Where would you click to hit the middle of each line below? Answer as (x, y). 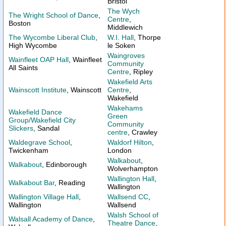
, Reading (70, 183)
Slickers (21, 128)
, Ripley (141, 72)
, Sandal (46, 128)
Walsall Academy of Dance (51, 219)
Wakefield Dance (35, 112)
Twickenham (29, 150)
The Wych (124, 11)
